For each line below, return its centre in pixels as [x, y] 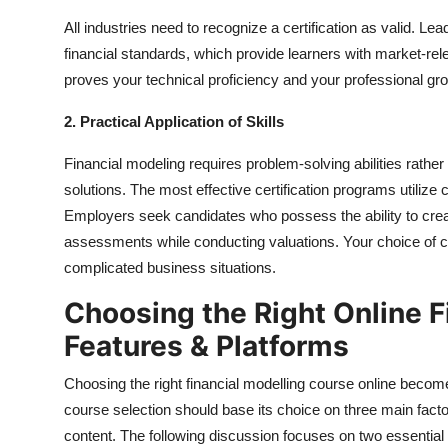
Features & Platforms [206, 346]
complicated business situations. [170, 268]
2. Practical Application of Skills [174, 122]
